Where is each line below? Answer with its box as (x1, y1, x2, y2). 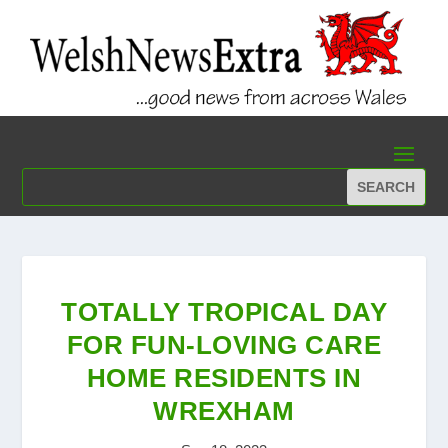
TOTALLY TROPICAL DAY (61, 297, 387, 328)
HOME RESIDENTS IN (86, 363, 362, 394)
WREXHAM (153, 396, 295, 427)
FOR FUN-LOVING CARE (66, 330, 382, 361)
